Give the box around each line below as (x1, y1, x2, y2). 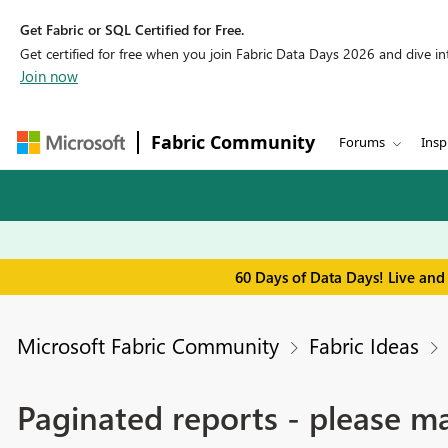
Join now (20, 66, 78, 86)
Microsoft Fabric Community (16, 331, 279, 360)
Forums (339, 133, 385, 151)
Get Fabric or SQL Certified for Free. (20, 20, 244, 39)
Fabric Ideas (308, 331, 419, 360)
